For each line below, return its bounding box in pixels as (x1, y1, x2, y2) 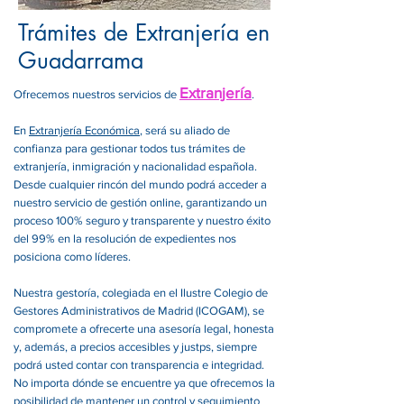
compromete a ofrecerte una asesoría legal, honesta (14, 322, 274, 335)
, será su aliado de (140, 124, 230, 137)
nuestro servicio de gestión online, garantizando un (14, 196, 267, 209)
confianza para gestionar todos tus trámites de (14, 142, 245, 155)
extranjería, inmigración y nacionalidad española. (14, 160, 257, 173)
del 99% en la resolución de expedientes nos (14, 232, 236, 245)
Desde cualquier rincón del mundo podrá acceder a (14, 178, 267, 191)
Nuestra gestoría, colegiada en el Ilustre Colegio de (14, 286, 268, 299)
